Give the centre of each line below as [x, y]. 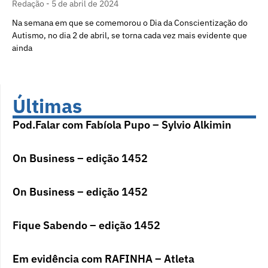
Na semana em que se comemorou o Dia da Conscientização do [130, 22]
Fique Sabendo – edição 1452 [86, 225]
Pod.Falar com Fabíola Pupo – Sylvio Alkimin [122, 124]
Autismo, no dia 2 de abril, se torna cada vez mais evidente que [130, 35]
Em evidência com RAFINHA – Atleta [103, 258]
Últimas [47, 106]
